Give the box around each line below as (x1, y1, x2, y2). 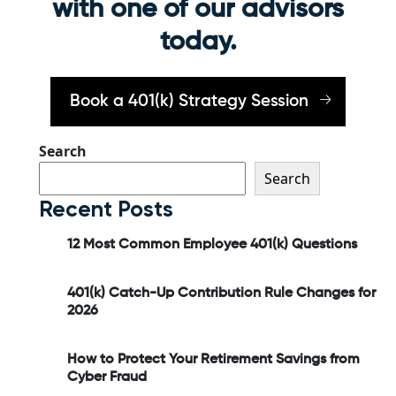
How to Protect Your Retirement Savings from (67, 352, 360, 367)
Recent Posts (39, 194, 173, 223)
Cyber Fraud (67, 369, 147, 385)
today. (159, 28, 237, 56)
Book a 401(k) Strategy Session (70, 92, 308, 110)
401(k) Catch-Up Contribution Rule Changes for (67, 286, 376, 301)
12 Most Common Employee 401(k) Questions (67, 237, 357, 252)
